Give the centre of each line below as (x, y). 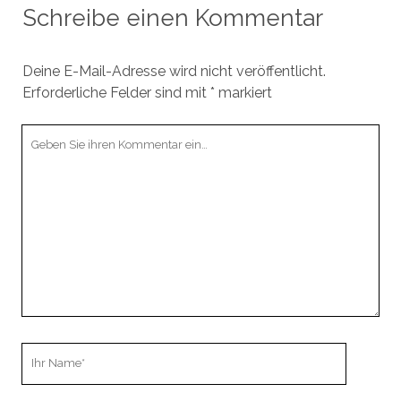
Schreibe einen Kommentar (172, 18)
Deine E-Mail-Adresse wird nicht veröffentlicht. (174, 71)
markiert (243, 93)
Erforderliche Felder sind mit (116, 93)
